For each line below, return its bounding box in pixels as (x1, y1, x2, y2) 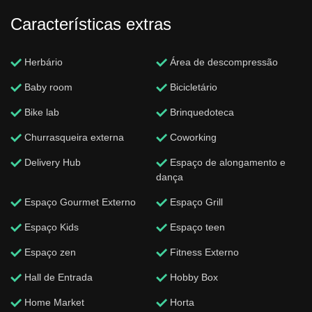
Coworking (167, 131, 217, 143)
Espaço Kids (22, 221, 79, 233)
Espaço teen (167, 221, 225, 233)
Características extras (10, 14, 171, 33)
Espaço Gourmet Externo (22, 196, 136, 208)
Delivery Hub (22, 156, 81, 168)
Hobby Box (167, 271, 218, 283)
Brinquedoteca (167, 106, 234, 118)
